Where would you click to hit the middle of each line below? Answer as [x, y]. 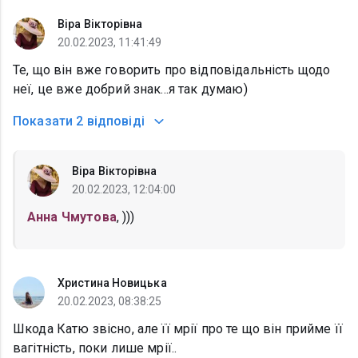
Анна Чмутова [72, 217]
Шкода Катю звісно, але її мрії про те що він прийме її [178, 329]
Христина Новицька [112, 283]
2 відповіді [110, 121]
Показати [43, 121]
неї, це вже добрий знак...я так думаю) [130, 89]
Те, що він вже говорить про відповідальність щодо [172, 70]
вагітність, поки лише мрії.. [95, 348]
